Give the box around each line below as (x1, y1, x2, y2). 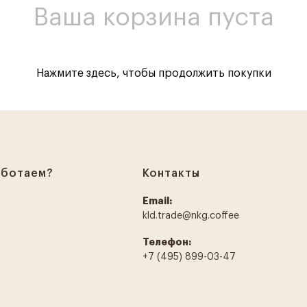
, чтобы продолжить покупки (116, 68, 271, 79)
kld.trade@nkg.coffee (142, 211, 239, 221)
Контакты (142, 168, 200, 179)
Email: (142, 196, 172, 206)
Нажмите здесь (36, 68, 116, 79)
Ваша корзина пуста (33, 5, 274, 30)
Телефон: (142, 237, 191, 247)
